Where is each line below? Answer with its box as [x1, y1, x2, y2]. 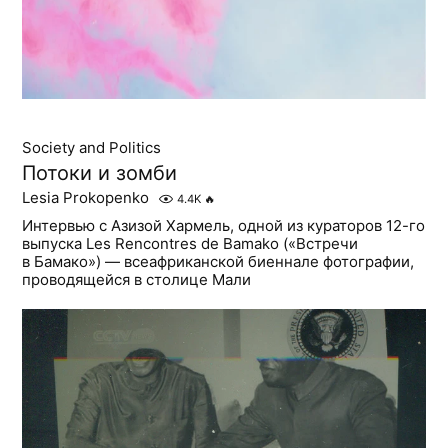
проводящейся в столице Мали [22, 270, 252, 290]
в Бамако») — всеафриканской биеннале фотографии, [22, 252, 415, 272]
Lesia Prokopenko [22, 188, 150, 208]
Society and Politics [22, 138, 162, 158]
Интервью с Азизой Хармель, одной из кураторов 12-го [22, 216, 426, 236]
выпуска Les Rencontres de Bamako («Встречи [22, 234, 359, 254]
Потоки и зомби [22, 161, 178, 186]
